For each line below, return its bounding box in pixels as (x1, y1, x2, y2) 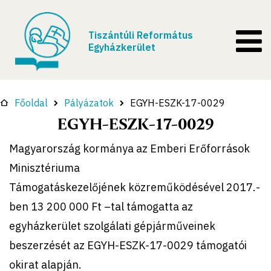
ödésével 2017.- (179, 180, 260, 194)
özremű (134, 180, 173, 194)
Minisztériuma (9, 160, 80, 175)
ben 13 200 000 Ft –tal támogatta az (9, 199, 193, 214)
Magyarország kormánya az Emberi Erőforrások (9, 141, 250, 155)
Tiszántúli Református (88, 29, 193, 41)
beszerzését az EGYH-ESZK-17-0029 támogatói (9, 238, 247, 252)
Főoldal (15, 96, 48, 109)
